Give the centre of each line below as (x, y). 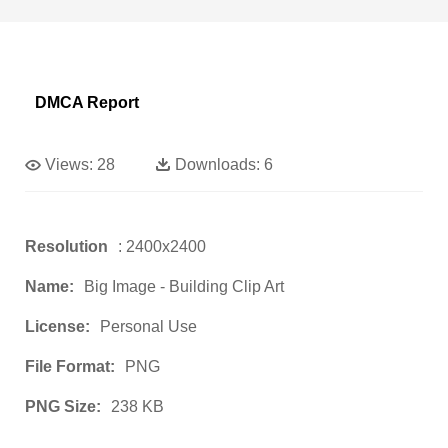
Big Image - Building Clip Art (184, 286)
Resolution (66, 246)
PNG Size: (63, 406)
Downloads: (217, 164)
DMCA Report (87, 102)
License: (57, 326)
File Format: (70, 366)
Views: (69, 164)
